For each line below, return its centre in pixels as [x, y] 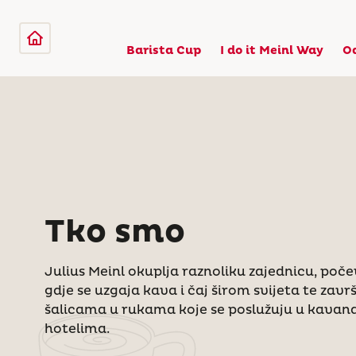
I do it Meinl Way [272, 51]
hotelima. [77, 329]
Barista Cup [164, 51]
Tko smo [115, 232]
